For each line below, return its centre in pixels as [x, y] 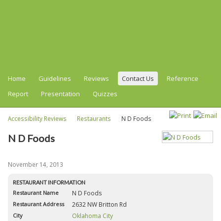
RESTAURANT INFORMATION [49, 182]
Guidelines [55, 78]
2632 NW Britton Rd [99, 204]
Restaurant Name [36, 192]
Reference [183, 78]
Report [18, 93]
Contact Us [138, 78]
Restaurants [94, 118]
